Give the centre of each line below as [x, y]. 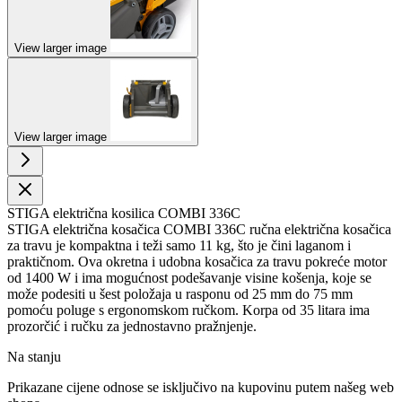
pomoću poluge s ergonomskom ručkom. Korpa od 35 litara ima [188, 310]
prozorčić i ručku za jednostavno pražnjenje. [132, 326]
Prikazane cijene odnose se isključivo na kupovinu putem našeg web [201, 387]
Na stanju [34, 356]
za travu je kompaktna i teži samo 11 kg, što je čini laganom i [179, 245]
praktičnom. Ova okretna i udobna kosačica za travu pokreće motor [197, 261]
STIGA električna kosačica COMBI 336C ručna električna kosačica [199, 229]
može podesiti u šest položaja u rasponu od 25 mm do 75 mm [180, 293]
